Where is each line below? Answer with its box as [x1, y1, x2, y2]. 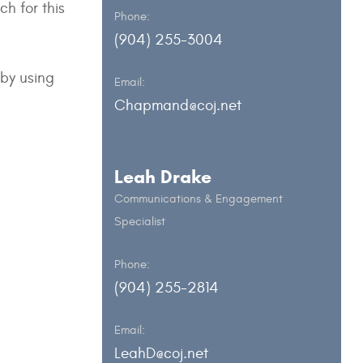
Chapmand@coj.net [113, 96, 241, 115]
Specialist [113, 215, 165, 229]
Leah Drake [113, 165, 211, 189]
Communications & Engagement [113, 192, 283, 207]
